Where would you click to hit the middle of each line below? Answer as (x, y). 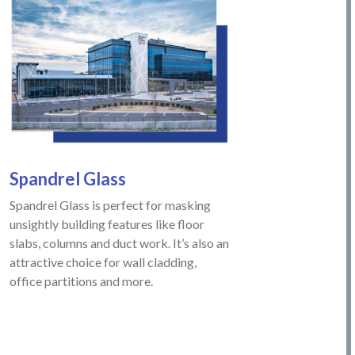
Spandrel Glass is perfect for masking (111, 204)
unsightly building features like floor (107, 223)
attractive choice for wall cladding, (103, 261)
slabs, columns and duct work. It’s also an (120, 242)
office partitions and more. (82, 281)
